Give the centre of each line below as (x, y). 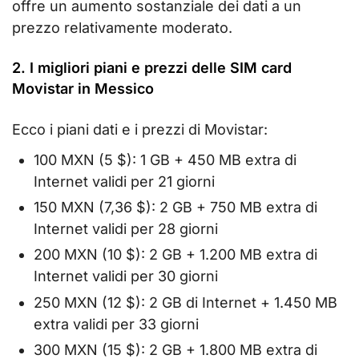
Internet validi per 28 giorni (126, 229)
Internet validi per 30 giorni (126, 276)
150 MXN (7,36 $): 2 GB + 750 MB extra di (175, 207)
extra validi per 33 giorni (116, 324)
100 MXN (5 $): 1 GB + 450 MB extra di (165, 159)
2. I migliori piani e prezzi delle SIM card (152, 67)
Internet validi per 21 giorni (124, 181)
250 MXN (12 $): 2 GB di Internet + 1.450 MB (186, 302)
